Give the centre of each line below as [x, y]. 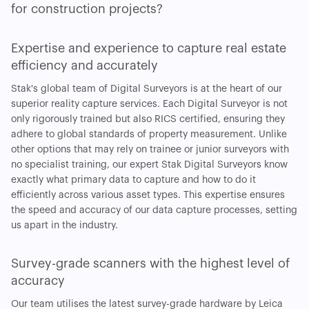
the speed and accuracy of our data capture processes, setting [154, 211]
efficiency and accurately [84, 66]
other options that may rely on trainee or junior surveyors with [150, 150]
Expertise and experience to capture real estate [149, 49]
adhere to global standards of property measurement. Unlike [149, 135]
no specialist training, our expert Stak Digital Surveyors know [149, 165]
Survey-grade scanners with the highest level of [150, 264]
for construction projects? [87, 9]
